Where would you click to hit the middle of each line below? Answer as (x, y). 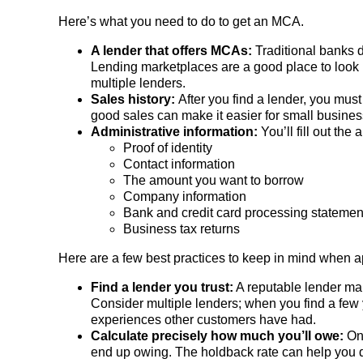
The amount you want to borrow (214, 181)
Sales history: (135, 100)
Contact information (179, 164)
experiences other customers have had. (205, 320)
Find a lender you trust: (162, 288)
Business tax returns (181, 229)
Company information (185, 197)
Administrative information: (174, 132)
